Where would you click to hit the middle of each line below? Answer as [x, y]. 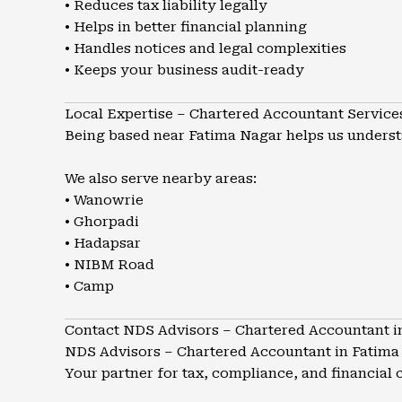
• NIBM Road [109, 265]
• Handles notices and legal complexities [205, 48]
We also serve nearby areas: [161, 179]
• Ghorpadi [102, 222]
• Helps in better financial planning [186, 27]
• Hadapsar [103, 243]
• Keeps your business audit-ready [184, 70]
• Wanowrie [104, 200]
